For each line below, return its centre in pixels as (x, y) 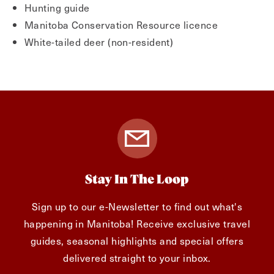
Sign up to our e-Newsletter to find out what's (137, 206)
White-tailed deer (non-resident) (99, 42)
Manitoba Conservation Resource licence (121, 24)
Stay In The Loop (137, 180)
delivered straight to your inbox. (137, 257)
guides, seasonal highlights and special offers (137, 240)
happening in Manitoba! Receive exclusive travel (137, 223)
